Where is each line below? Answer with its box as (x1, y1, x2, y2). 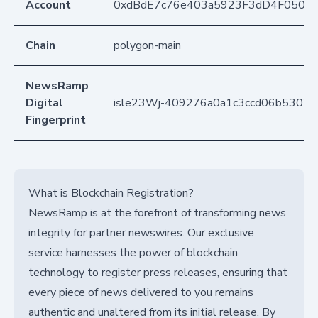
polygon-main (114, 37, 181, 53)
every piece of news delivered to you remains (28, 284, 253, 300)
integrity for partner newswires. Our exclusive (28, 224, 254, 241)
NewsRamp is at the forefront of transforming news (28, 204, 286, 221)
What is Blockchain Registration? (28, 185, 194, 201)
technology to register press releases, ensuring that (28, 264, 287, 280)
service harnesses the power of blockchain (28, 244, 238, 261)
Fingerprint (26, 111, 86, 128)
